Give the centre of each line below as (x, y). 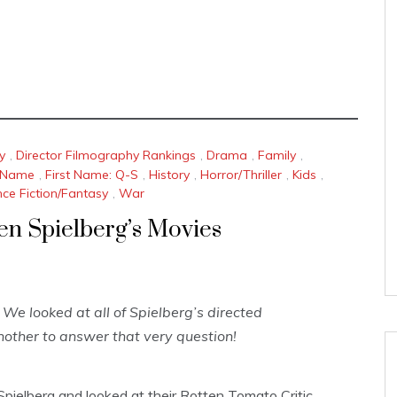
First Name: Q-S (92, 174)
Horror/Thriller (241, 174)
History (169, 174)
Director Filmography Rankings (106, 156)
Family (277, 156)
